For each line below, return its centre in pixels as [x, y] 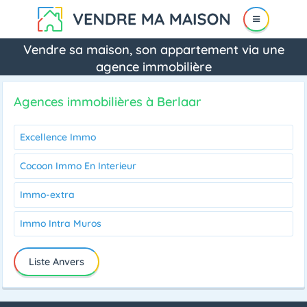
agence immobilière [153, 67]
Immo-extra [47, 195]
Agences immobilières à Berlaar [108, 102]
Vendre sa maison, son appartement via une [153, 50]
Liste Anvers [57, 262]
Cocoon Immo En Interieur [78, 166]
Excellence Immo [58, 137]
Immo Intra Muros [61, 223]
